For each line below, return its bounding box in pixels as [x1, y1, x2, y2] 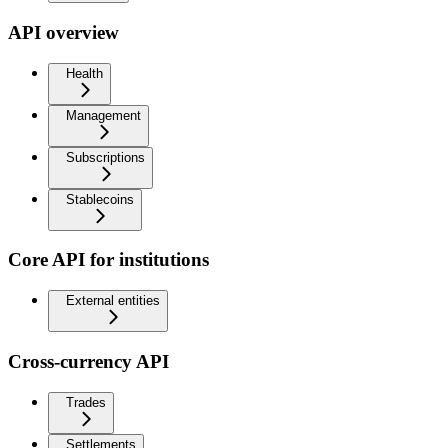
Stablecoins [66, 191, 134, 207]
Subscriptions [66, 149, 145, 165]
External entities [66, 293, 160, 309]
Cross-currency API [8, 350, 169, 372]
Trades [66, 394, 106, 410]
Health [66, 65, 103, 81]
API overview [8, 21, 119, 43]
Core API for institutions [8, 249, 209, 271]
